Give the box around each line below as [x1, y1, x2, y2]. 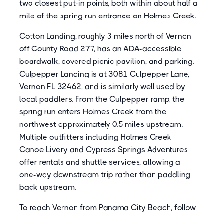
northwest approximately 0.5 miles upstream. [19, 120, 183, 129]
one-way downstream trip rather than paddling [19, 170, 190, 179]
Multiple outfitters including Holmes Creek [19, 132, 171, 141]
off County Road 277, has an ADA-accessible [19, 44, 182, 53]
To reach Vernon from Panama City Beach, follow [19, 203, 196, 212]
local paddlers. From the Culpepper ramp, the [19, 94, 185, 104]
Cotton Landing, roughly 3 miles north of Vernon [19, 31, 191, 41]
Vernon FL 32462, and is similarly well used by [19, 82, 185, 91]
